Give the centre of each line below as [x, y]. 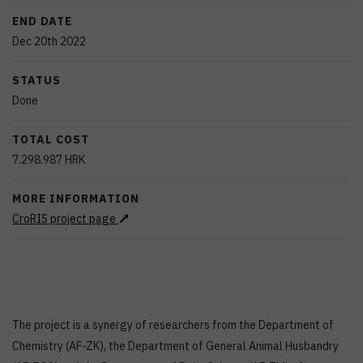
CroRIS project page [65, 219]
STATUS [36, 80]
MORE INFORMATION [76, 199]
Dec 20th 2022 [49, 41]
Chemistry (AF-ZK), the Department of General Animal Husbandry [175, 346]
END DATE [42, 21]
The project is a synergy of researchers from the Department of [173, 325]
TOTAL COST [51, 139]
